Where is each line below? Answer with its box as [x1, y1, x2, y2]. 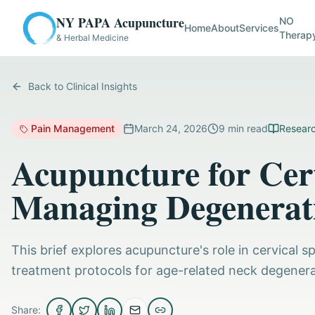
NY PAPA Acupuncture [56, 13, 184, 32]
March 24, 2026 [134, 122, 207, 134]
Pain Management [31, 122, 115, 134]
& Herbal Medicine [56, 32, 129, 43]
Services [239, 22, 279, 34]
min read [225, 122, 268, 134]
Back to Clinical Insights [28, 80, 137, 92]
